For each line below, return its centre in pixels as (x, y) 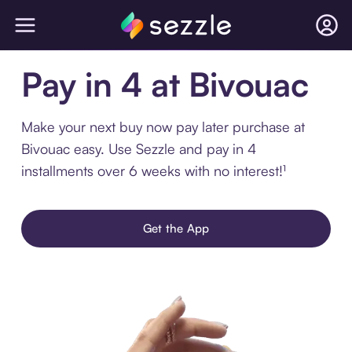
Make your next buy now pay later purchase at (163, 126)
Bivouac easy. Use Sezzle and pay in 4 (138, 148)
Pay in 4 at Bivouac (165, 84)
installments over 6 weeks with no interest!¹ (153, 170)
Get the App (176, 228)
